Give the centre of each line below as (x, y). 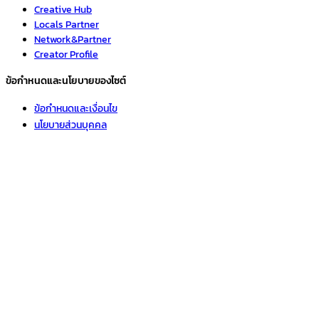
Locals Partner (67, 24)
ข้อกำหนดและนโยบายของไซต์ (66, 80)
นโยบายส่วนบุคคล (70, 125)
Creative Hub (63, 9)
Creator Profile (66, 54)
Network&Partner (73, 39)
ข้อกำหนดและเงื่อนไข (76, 108)
